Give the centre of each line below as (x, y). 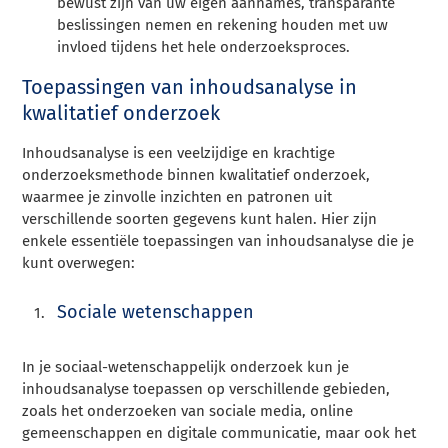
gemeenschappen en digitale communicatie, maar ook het (219, 432)
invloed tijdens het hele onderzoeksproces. (204, 46)
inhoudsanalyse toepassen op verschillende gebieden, (206, 388)
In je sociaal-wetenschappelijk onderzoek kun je (186, 366)
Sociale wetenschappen (156, 311)
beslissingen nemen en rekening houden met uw (223, 24)
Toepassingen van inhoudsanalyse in (190, 86)
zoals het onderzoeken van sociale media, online (188, 410)
